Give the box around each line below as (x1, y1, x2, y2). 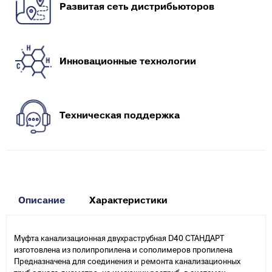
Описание (18, 196, 65, 205)
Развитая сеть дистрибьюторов (59, 2, 214, 12)
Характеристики (89, 196, 168, 205)
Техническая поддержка (59, 112, 180, 121)
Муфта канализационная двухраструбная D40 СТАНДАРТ (14, 235, 224, 243)
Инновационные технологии (59, 57, 196, 66)
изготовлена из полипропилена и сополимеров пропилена (14, 246, 233, 254)
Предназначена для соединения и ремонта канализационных (14, 258, 240, 266)
